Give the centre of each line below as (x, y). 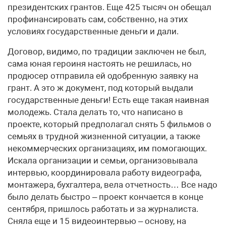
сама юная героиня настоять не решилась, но (100, 64)
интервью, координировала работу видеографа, (104, 173)
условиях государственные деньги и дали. (93, 32)
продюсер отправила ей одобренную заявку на (103, 76)
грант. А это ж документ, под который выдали (100, 88)
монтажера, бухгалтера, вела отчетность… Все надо (112, 185)
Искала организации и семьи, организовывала (103, 161)
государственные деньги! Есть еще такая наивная (108, 100)
